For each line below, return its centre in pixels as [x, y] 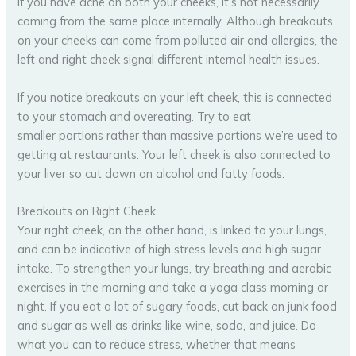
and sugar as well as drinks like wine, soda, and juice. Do [167, 325]
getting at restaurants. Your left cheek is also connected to [174, 154]
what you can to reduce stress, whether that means [157, 344]
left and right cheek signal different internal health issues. [169, 60]
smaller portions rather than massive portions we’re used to [178, 135]
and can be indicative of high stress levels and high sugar [170, 249]
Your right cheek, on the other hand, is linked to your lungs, [172, 230]
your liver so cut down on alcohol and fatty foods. [151, 173]
